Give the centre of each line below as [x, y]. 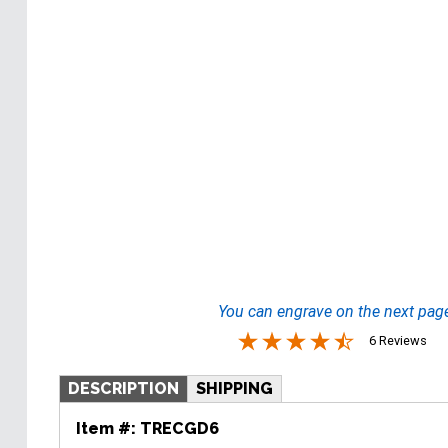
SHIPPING [234, 389]
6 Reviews [398, 341]
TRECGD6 [179, 429]
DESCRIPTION [123, 389]
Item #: [108, 429]
